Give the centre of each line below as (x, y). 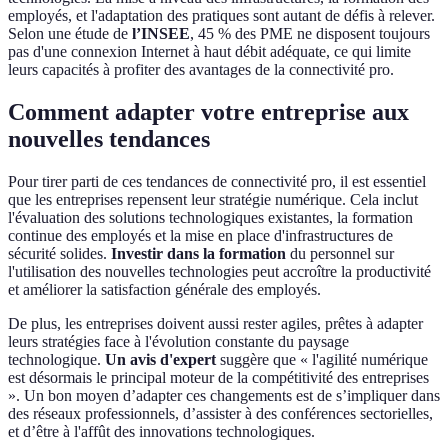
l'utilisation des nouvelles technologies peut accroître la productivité (219, 271)
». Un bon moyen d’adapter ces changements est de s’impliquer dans (224, 395)
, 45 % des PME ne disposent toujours (310, 33)
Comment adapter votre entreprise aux (208, 111)
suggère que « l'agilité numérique (322, 359)
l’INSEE (161, 33)
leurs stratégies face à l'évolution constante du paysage (178, 341)
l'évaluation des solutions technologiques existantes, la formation (210, 217)
